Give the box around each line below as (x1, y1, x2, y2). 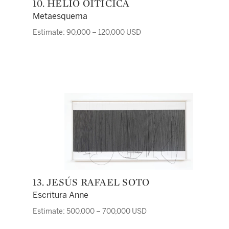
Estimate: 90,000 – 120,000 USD (33, 28, 141, 37)
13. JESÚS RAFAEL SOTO (37, 175, 150, 189)
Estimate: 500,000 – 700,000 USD (33, 207, 147, 216)
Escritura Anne (33, 190, 88, 200)
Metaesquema (33, 11, 87, 21)
